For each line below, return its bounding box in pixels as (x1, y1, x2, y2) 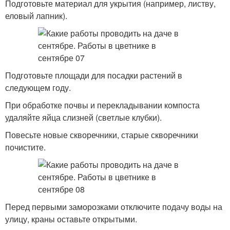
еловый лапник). (5, 10, 67, 22)
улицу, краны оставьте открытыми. (5, 213, 137, 225)
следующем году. (5, 82, 71, 93)
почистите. (5, 141, 46, 153)
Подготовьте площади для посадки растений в (5, 69, 182, 81)
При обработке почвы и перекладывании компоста (5, 99, 200, 111)
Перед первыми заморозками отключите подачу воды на (5, 201, 222, 213)
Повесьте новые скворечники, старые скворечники (5, 129, 198, 141)
